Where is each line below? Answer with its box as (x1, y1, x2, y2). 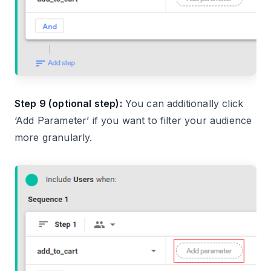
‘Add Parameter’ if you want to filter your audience (15, 114, 252, 127)
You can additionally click (122, 97, 244, 110)
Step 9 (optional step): (15, 97, 122, 110)
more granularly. (15, 131, 93, 144)
